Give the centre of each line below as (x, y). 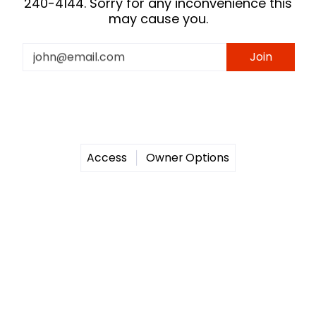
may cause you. (158, 19)
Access (107, 158)
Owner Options (188, 158)
